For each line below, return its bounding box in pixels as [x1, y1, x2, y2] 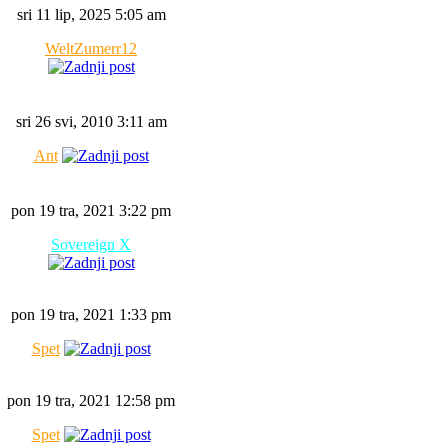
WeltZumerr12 [45, 40, 137, 57]
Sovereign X [51, 236, 131, 253]
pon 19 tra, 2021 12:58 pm [7, 392, 175, 409]
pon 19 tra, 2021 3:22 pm [11, 202, 171, 219]
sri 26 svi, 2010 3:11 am [15, 113, 167, 130]
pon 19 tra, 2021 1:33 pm [11, 306, 171, 323]
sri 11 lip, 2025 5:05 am [16, 6, 166, 23]
